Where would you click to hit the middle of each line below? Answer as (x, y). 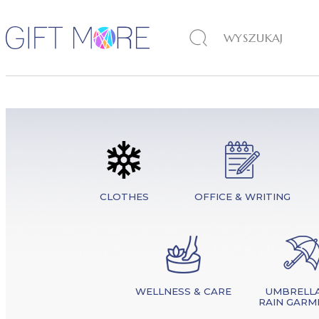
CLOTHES (125, 197)
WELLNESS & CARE (184, 291)
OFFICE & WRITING (242, 197)
